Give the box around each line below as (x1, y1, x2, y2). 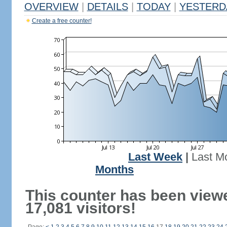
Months (95, 164, 134, 176)
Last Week (128, 151, 182, 163)
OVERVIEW (24, 1, 79, 12)
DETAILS (87, 1, 128, 12)
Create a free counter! (31, 17, 92, 24)
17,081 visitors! (25, 200, 136, 216)
